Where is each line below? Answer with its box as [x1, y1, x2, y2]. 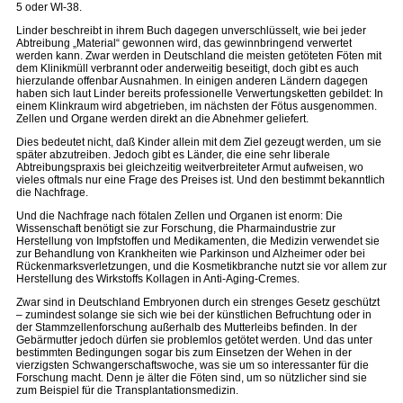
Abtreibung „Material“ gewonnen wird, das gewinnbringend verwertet [16, 37, 352, 49]
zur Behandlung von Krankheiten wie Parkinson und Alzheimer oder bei [16, 247, 365, 260]
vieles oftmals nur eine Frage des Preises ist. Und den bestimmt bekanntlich [16, 174, 385, 186]
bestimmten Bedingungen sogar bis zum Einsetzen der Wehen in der [16, 346, 352, 359]
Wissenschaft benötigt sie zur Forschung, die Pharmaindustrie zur [16, 222, 336, 235]
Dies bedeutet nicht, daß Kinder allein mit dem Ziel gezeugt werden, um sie [16, 136, 381, 148]
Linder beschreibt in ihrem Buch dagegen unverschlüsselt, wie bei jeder [16, 24, 366, 37]
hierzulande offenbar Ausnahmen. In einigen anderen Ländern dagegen [16, 75, 368, 87]
